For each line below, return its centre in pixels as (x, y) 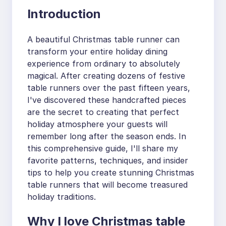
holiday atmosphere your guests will (97, 124)
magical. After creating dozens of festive (106, 75)
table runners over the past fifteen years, (109, 88)
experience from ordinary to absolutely (104, 63)
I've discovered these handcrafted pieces (107, 100)
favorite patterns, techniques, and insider (108, 160)
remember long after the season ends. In (107, 136)
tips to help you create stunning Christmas (111, 172)
